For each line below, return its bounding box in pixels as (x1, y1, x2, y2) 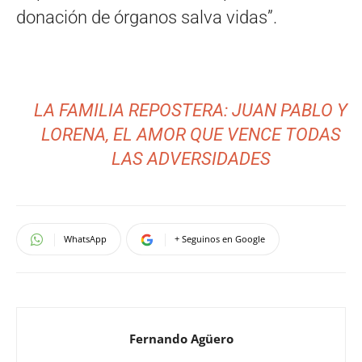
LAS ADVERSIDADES (111, 149, 271, 170)
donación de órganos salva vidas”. (16, 7, 277, 28)
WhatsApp (64, 233, 107, 246)
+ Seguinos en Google (175, 233, 265, 246)
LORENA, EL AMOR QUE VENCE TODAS (40, 124, 341, 145)
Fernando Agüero (128, 330, 234, 347)
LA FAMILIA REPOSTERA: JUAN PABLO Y (34, 100, 348, 121)
